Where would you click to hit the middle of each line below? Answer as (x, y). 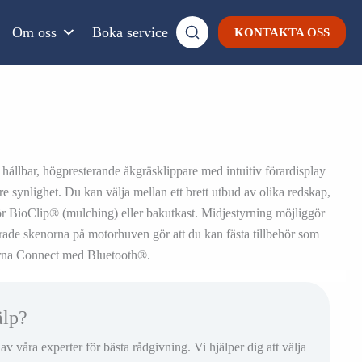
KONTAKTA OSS (282, 32)
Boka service (130, 32)
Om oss (35, 32)
